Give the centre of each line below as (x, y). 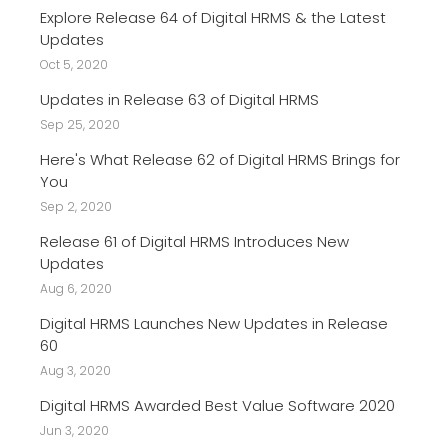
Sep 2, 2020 (76, 206)
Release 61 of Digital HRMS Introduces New (194, 241)
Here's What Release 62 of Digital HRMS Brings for (220, 159)
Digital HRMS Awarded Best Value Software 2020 (217, 405)
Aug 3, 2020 (75, 370)
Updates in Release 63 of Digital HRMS (179, 99)
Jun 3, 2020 (74, 430)
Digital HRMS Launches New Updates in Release (214, 323)
